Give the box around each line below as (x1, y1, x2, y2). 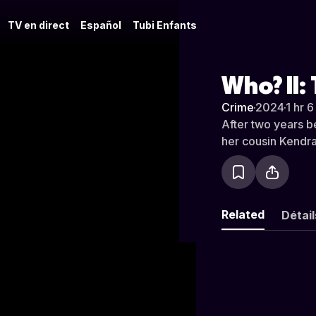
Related (221, 207, 265, 221)
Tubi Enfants (133, 19, 197, 31)
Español (80, 19, 121, 31)
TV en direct (8, 19, 69, 31)
